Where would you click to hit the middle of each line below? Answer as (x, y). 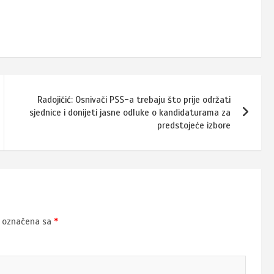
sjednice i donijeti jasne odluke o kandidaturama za (130, 112)
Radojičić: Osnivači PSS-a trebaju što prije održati (134, 99)
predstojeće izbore (194, 125)
